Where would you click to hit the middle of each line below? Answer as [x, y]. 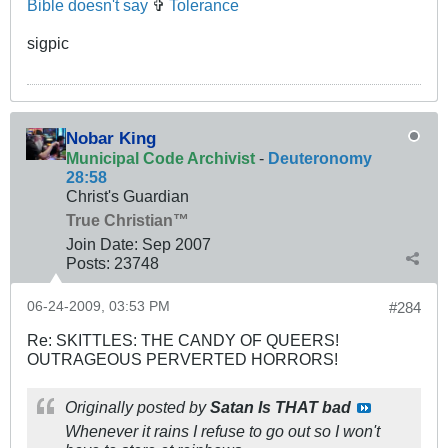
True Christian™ [127, 220]
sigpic [48, 43]
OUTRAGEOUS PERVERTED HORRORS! [182, 359]
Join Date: [102, 244]
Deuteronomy [320, 158]
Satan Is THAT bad [280, 407]
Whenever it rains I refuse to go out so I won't [222, 431]
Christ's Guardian [127, 196]
